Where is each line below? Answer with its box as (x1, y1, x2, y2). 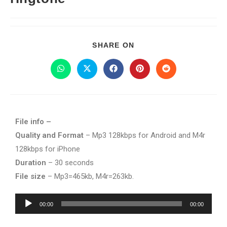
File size (15, 172, 46, 181)
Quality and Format (15, 131, 84, 140)
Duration (15, 158, 46, 167)
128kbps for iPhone (15, 144, 80, 154)
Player (15, 209, 36, 218)
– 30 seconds (46, 158, 94, 167)
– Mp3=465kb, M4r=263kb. (46, 172, 134, 181)
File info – (15, 117, 51, 126)
